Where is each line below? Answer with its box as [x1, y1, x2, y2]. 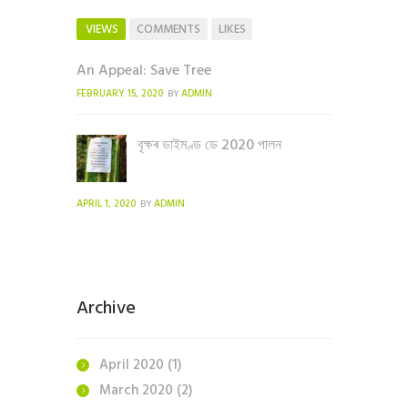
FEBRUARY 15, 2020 [76, 87, 163, 103]
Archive [76, 294, 136, 324]
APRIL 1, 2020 [76, 197, 136, 213]
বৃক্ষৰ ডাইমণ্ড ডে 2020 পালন [138, 133, 282, 158]
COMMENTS [136, 20, 200, 40]
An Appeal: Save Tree [76, 59, 211, 84]
